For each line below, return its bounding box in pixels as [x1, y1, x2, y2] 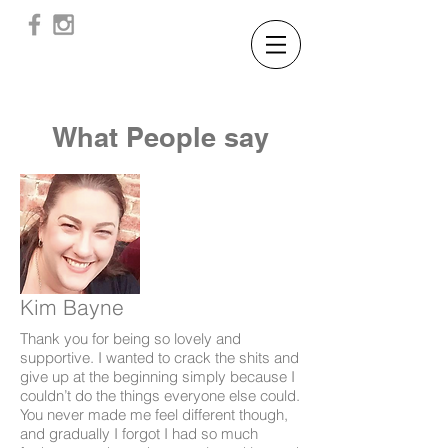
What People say [51, 121, 269, 153]
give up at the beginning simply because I [20, 367, 295, 387]
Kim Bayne [20, 294, 124, 321]
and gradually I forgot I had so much [20, 424, 258, 444]
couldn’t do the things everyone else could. [20, 386, 300, 406]
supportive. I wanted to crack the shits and [20, 348, 299, 368]
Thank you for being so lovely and [20, 329, 241, 349]
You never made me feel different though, [20, 405, 288, 425]
